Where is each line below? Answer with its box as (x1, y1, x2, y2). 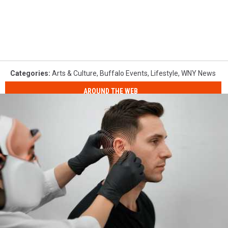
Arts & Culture (52, 69, 97, 78)
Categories (10, 69, 48, 78)
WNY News (181, 69, 216, 78)
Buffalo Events (100, 69, 148, 78)
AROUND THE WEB (83, 87, 138, 95)
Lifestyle (151, 69, 178, 78)
